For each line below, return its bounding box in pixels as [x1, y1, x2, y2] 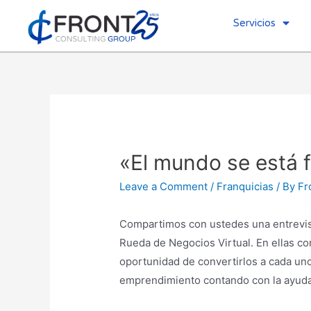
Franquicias [217, 180, 274, 194]
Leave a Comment [119, 180, 208, 194]
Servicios [233, 17, 276, 29]
